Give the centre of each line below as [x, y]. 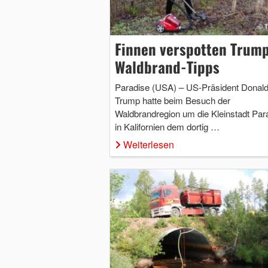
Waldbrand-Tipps [167, 66]
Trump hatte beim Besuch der [172, 100]
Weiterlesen [148, 144]
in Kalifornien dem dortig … [167, 126]
